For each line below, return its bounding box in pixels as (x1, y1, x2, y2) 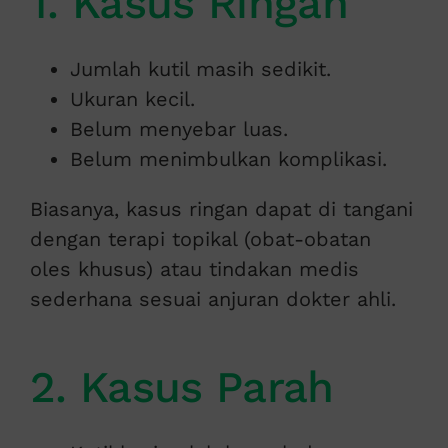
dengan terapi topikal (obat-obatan (29, 226, 371, 251)
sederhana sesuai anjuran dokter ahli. (29, 286, 396, 311)
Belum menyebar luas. (69, 116, 288, 141)
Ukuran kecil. (69, 86, 195, 111)
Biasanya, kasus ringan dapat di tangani (29, 196, 413, 221)
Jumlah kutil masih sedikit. (69, 56, 331, 81)
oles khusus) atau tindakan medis (29, 256, 359, 281)
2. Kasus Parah (29, 361, 334, 414)
